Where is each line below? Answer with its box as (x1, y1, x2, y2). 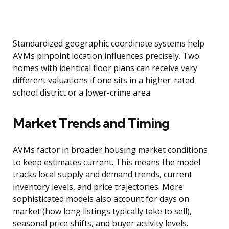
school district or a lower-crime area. (13, 87, 152, 99)
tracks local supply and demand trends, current (13, 169, 192, 180)
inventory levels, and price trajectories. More (13, 181, 183, 193)
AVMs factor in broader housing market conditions (13, 144, 208, 156)
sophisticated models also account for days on (13, 193, 189, 205)
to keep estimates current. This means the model (13, 156, 200, 168)
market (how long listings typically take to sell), (13, 205, 192, 217)
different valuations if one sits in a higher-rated (13, 75, 194, 86)
